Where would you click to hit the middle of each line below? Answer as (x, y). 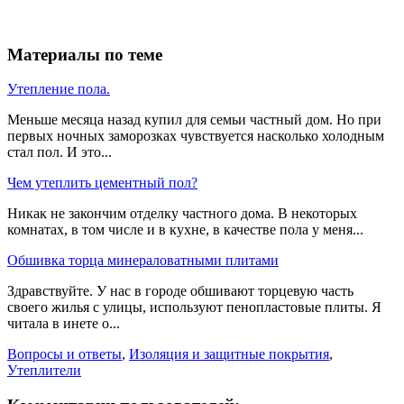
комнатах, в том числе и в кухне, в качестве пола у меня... (185, 230)
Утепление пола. (59, 89)
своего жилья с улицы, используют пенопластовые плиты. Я (194, 308)
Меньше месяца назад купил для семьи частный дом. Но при (194, 120)
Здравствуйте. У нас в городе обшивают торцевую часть (180, 291)
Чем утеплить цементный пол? (102, 183)
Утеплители (44, 371)
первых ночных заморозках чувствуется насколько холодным (196, 136)
